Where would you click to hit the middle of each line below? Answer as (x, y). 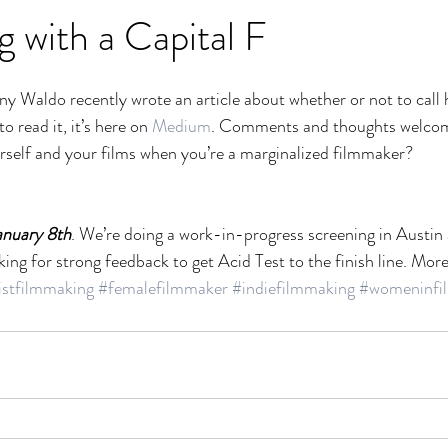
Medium (181, 125)
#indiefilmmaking (293, 287)
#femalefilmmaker (163, 287)
